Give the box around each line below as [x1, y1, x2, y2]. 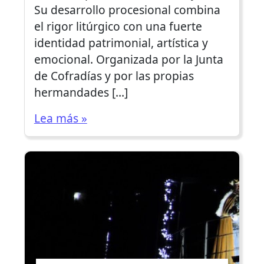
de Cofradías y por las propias [34, 67, 194, 84]
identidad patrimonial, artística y [34, 34, 208, 51]
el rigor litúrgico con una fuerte [34, 18, 202, 34]
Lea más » [34, 110, 87, 126]
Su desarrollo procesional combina [34, 1, 220, 18]
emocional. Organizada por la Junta [34, 51, 223, 67]
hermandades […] [34, 84, 128, 100]
